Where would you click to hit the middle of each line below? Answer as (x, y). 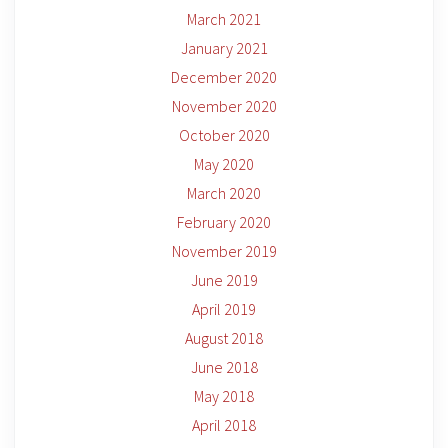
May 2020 (224, 164)
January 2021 (224, 48)
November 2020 (224, 106)
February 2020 (224, 222)
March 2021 (224, 19)
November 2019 (224, 251)
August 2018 (224, 338)
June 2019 (224, 280)
